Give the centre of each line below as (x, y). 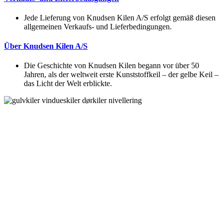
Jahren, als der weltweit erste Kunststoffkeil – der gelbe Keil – (121, 75)
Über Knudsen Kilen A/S (46, 46)
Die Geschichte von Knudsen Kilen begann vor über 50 (111, 66)
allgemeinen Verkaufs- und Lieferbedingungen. (98, 26)
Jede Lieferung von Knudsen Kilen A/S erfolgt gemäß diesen (120, 17)
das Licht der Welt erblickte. (68, 84)
